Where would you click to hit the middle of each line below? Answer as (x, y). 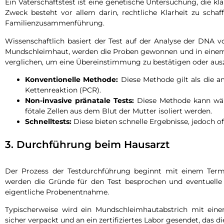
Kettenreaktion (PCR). (63, 90)
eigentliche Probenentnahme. (57, 192)
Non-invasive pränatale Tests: (79, 101)
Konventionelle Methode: (72, 80)
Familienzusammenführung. (55, 23)
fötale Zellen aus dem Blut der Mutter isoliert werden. (118, 111)
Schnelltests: (48, 122)
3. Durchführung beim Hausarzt (87, 145)
